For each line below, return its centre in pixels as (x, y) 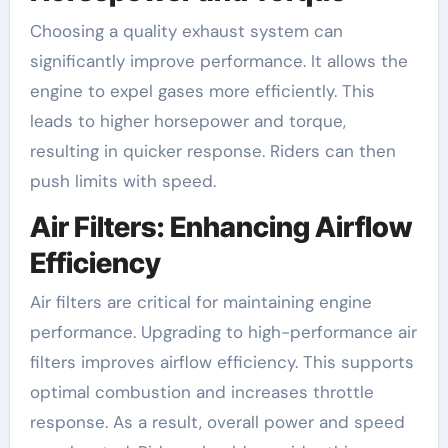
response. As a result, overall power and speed (217, 422)
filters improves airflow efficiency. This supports (221, 362)
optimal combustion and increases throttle (201, 392)
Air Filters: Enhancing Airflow (220, 226)
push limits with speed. (122, 180)
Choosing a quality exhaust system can (186, 30)
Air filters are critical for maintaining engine (200, 302)
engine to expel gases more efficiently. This (202, 90)
